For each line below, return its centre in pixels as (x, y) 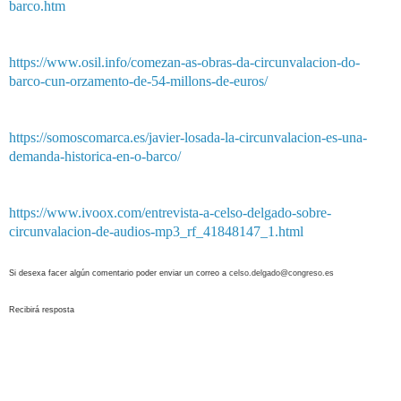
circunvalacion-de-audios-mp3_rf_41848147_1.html (156, 231)
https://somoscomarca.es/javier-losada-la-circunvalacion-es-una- (188, 137)
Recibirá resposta (42, 309)
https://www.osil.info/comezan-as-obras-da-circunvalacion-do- (184, 62)
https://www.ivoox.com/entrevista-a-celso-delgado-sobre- (170, 212)
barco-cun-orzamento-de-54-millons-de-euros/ (138, 81)
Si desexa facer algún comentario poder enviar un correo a (119, 273)
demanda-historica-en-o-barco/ (95, 156)
